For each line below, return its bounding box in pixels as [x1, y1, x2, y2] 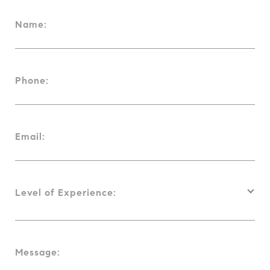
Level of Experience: [15, 187, 116, 199]
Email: [15, 131, 45, 143]
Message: [15, 246, 60, 259]
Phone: [15, 75, 49, 87]
